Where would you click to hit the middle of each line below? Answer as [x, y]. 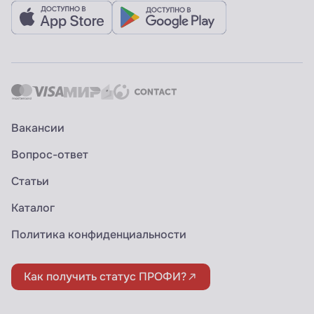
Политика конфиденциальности [99, 235]
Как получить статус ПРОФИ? [105, 277]
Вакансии [38, 128]
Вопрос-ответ [50, 155]
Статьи [30, 182]
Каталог [33, 208]
